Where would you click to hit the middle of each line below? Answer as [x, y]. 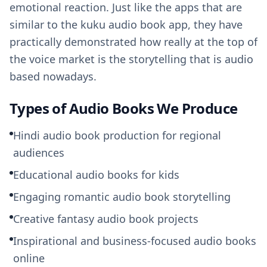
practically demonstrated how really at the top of [133, 42]
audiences [39, 153]
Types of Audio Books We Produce [124, 108]
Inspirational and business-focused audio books [135, 241]
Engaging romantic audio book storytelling [122, 197]
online [29, 258]
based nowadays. [53, 76]
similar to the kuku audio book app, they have [126, 24]
